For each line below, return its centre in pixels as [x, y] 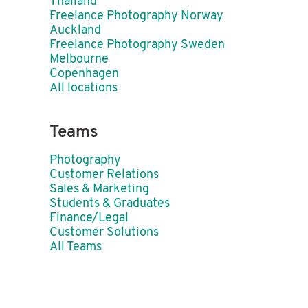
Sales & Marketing [99, 189]
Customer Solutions [104, 233]
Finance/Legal [89, 218]
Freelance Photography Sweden [137, 45]
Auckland [75, 31]
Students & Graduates [110, 204]
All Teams [76, 247]
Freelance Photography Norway [136, 16]
